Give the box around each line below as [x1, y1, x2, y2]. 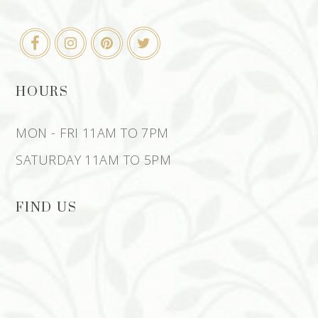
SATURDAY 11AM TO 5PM [16, 150, 172, 168]
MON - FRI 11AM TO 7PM [16, 124, 169, 141]
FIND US [16, 199, 77, 216]
